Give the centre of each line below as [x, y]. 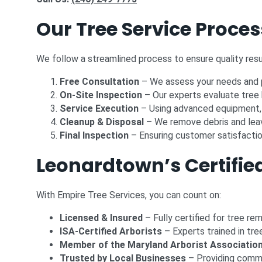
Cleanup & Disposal [102, 122]
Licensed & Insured [101, 218]
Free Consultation [99, 82]
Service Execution [99, 108]
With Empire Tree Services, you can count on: [129, 195]
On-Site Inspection [101, 95]
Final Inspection [94, 135]
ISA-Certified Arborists [111, 231]
